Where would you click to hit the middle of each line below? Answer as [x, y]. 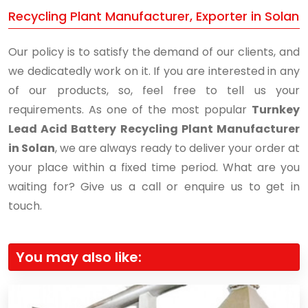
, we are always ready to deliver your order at [178, 148]
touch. [25, 206]
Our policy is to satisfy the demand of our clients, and [154, 52]
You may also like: [79, 257]
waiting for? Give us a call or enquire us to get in [154, 187]
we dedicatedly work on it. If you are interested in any [154, 71]
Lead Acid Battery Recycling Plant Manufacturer [154, 129]
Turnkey [276, 110]
